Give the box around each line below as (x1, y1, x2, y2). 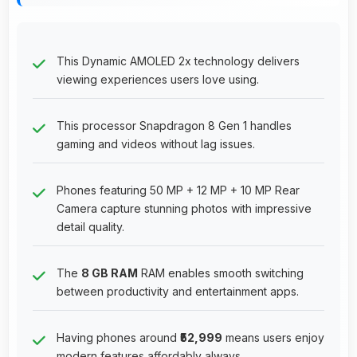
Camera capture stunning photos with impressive (57, 201, 312, 215)
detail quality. (57, 219, 124, 233)
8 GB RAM (81, 265, 138, 280)
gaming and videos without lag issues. (57, 136, 255, 151)
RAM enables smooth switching (138, 265, 304, 280)
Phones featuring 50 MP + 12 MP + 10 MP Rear (57, 182, 300, 197)
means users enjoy (222, 330, 324, 344)
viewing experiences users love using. (57, 72, 259, 86)
